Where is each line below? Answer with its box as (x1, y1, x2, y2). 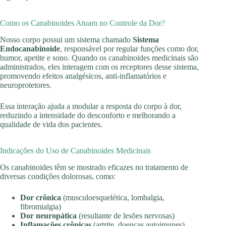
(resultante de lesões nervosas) (77, 211, 175, 220)
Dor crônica (20, 193, 61, 202)
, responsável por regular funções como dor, (60, 44, 199, 53)
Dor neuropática (20, 211, 77, 220)
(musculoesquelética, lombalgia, (61, 193, 164, 202)
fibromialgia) (20, 202, 61, 211)
